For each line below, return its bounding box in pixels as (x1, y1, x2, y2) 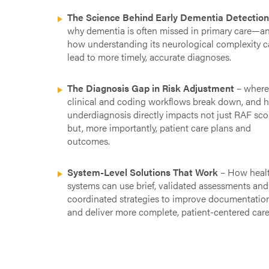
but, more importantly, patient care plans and (67, 120, 252, 134)
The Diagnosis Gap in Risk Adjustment (67, 80, 235, 95)
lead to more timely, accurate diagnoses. (67, 49, 232, 64)
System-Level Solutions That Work (67, 165, 219, 179)
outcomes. (67, 133, 110, 148)
